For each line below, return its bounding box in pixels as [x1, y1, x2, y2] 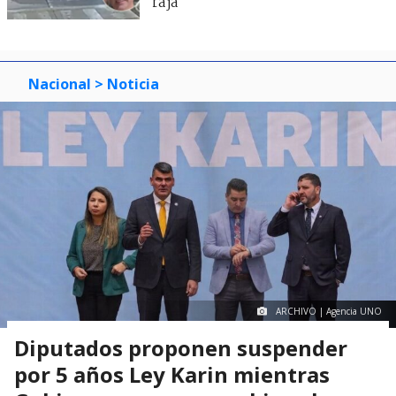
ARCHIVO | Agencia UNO [276, 305, 382, 318]
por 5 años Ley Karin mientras [14, 360, 330, 390]
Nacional [28, 73, 91, 94]
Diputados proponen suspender [14, 333, 347, 363]
